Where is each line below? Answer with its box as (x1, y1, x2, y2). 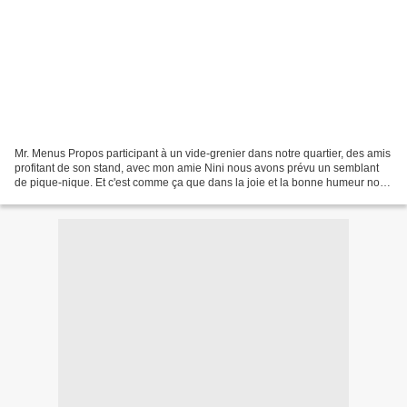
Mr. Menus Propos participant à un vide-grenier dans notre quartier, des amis (15, 146, 391, 160)
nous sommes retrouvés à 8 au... (15, 190, 174, 203)
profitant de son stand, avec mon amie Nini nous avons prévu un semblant (15, 161, 379, 174)
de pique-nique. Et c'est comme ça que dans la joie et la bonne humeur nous (15, 175, 392, 189)
